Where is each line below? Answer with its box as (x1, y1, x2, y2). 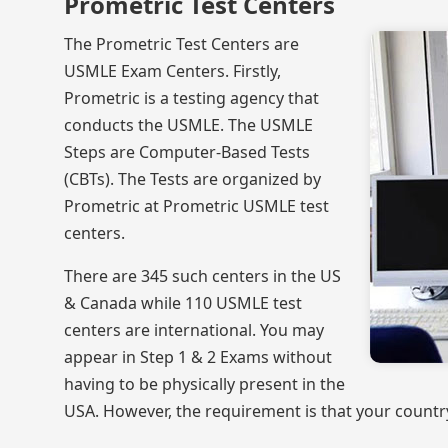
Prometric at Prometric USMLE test (64, 195, 329, 217)
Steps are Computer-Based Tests (64, 141, 310, 163)
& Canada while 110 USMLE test (64, 292, 302, 314)
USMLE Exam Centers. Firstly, (64, 60, 281, 82)
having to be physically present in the (64, 373, 345, 395)
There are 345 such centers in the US (64, 265, 341, 287)
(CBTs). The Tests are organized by (64, 168, 321, 190)
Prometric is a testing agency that (64, 87, 319, 109)
